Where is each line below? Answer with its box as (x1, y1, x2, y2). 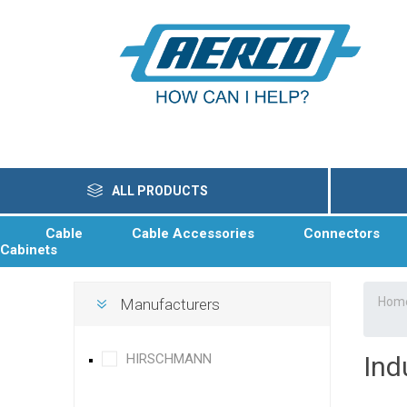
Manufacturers (119, 295, 220, 313)
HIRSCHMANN (125, 351, 212, 367)
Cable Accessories (128, 225, 254, 242)
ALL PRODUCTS (111, 184, 208, 198)
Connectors (300, 225, 380, 242)
